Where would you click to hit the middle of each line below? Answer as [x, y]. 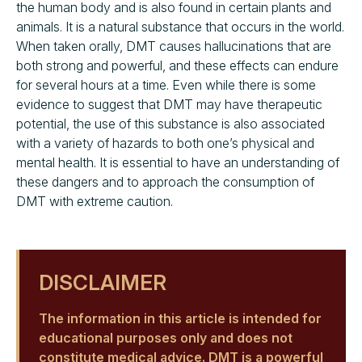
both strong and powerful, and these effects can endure [177, 65]
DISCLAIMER [103, 282]
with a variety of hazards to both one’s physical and [165, 143]
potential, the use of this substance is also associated [170, 123]
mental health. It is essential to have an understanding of [178, 162]
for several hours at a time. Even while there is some [166, 84]
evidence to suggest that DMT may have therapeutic [169, 104]
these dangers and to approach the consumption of [165, 181]
